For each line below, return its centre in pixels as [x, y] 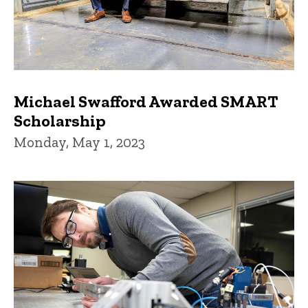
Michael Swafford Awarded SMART [146, 101]
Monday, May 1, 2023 [79, 142]
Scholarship [60, 120]
